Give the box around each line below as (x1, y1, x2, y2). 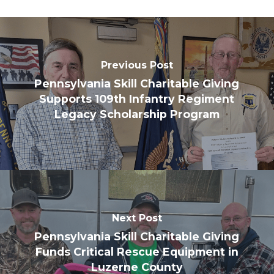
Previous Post (100, 59, 173, 72)
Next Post (111, 212, 162, 224)
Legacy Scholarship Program (54, 108, 220, 121)
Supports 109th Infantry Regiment (39, 92, 235, 106)
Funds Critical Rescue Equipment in (35, 245, 239, 259)
